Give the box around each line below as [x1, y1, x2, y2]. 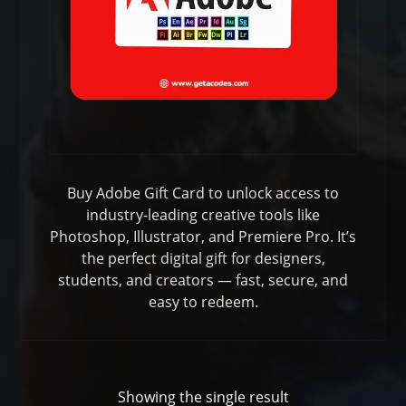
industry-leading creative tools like [86, 205, 320, 225]
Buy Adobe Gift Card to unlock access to [67, 183, 339, 203]
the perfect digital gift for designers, [81, 248, 325, 268]
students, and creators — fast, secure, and [58, 270, 348, 290]
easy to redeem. [148, 292, 258, 312]
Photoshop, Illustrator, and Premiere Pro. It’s [50, 227, 356, 246]
